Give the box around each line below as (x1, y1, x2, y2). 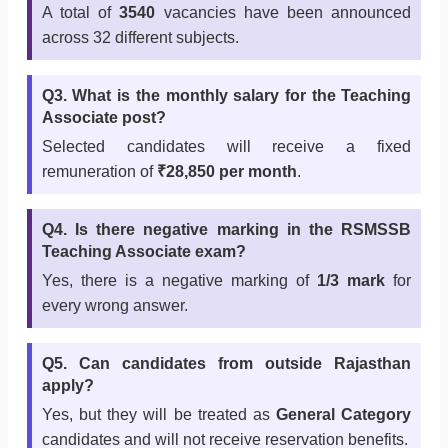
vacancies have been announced (155, 4, 412, 22)
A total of (41, 4, 120, 22)
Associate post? (41, 109, 166, 127)
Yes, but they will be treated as (41, 406, 277, 424)
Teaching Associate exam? (41, 243, 246, 261)
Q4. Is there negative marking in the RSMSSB (41, 221, 412, 239)
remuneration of (41, 163, 157, 181)
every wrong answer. (41, 297, 188, 315)
